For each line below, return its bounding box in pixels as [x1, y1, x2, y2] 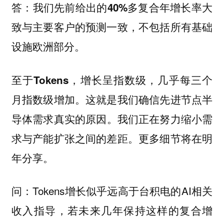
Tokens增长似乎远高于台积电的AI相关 [32, 183, 213, 198]
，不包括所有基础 [127, 19, 213, 34]
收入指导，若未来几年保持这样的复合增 [11, 202, 213, 218]
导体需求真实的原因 [11, 111, 107, 126]
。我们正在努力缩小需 [106, 110, 213, 126]
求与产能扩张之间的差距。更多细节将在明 [11, 130, 213, 145]
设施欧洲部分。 [11, 38, 85, 53]
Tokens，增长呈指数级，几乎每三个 [33, 72, 213, 87]
